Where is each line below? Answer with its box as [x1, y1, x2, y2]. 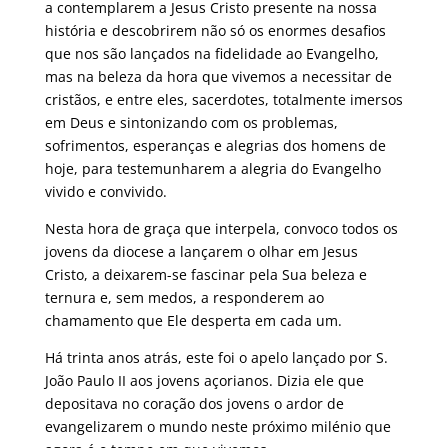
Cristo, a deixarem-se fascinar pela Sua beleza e [44, 264, 367, 284]
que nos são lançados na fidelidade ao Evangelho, [44, 43, 379, 63]
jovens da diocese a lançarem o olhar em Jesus [44, 241, 358, 261]
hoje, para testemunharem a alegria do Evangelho [44, 158, 381, 178]
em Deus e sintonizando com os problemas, [44, 112, 338, 132]
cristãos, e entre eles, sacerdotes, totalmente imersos [44, 89, 403, 109]
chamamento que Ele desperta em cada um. [44, 310, 342, 330]
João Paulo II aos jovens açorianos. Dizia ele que [44, 370, 364, 390]
